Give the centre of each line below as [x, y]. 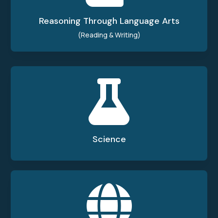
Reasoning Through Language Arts [109, 21]
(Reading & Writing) [109, 35]
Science [109, 139]
